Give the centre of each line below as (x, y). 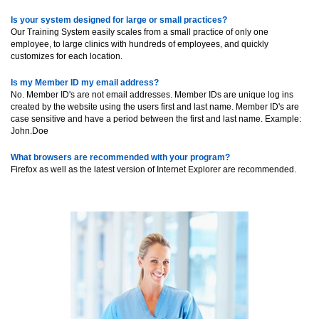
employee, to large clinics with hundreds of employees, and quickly (140, 44)
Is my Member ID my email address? (85, 83)
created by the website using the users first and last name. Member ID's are (155, 107)
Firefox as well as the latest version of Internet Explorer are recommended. (153, 169)
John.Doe (30, 131)
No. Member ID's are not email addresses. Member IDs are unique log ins (152, 95)
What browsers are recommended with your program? (120, 157)
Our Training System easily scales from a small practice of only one (140, 32)
